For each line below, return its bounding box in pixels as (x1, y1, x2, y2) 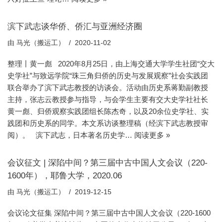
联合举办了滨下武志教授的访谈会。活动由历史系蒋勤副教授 (7, 83, 208, 92)
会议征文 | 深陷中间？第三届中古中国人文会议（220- (7, 158, 208, 167)
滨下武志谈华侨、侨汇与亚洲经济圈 (7, 22, 142, 31)
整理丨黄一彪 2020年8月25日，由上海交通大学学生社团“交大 (7, 59, 215, 68)
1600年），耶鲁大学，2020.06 (7, 171, 122, 180)
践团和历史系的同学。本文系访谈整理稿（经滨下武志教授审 (7, 119, 208, 127)
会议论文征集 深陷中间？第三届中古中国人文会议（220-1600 (7, 209, 211, 217)
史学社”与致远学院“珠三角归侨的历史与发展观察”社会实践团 (7, 71, 208, 80)
